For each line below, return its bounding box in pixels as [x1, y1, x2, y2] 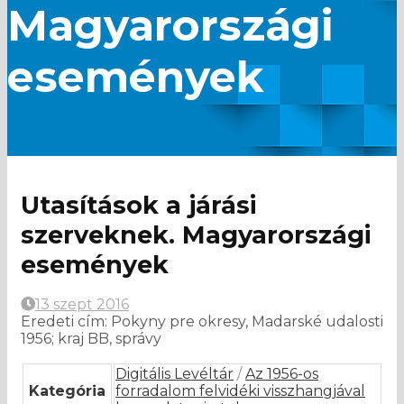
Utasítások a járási [21, 190, 256, 221]
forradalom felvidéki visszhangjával [115, 382, 365, 400]
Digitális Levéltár [115, 365, 234, 383]
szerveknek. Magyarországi [21, 220, 371, 251]
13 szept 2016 [35, 296, 129, 314]
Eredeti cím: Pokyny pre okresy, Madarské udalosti [21, 313, 383, 331]
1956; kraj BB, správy [21, 330, 161, 348]
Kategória [29, 382, 106, 400]
